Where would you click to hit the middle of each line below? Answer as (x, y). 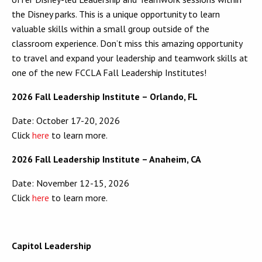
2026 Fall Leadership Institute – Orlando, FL (105, 97)
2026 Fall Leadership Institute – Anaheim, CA (106, 159)
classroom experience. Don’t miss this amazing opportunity (127, 44)
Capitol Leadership (51, 246)
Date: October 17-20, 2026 (66, 121)
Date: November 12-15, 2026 (70, 183)
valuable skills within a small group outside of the (111, 29)
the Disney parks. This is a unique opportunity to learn (116, 14)
